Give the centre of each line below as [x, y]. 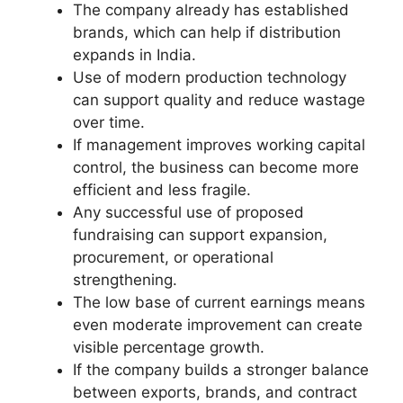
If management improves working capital [219, 144]
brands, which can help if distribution [207, 32]
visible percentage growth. [169, 347]
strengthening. [125, 279]
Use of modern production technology [210, 77]
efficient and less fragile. [162, 189]
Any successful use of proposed [188, 212]
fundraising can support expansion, [200, 234]
